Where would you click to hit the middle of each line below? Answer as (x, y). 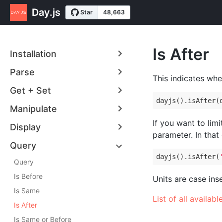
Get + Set (30, 90)
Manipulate (33, 109)
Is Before (28, 176)
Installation (33, 54)
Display (25, 127)
